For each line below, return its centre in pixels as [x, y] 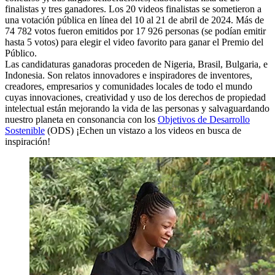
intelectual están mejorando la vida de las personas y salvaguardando [137, 108]
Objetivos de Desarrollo [204, 119]
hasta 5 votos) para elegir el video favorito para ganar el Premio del [134, 42]
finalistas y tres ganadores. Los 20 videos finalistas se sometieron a [133, 9]
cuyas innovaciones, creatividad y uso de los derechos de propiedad [135, 97]
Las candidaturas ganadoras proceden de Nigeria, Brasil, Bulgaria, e [136, 64]
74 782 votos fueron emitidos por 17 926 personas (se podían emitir [135, 31]
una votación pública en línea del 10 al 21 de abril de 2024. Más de [134, 20]
